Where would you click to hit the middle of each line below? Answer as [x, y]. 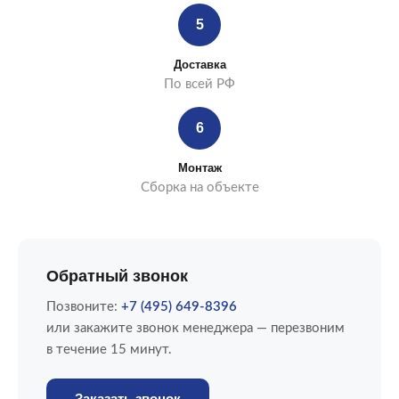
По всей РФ [199, 84]
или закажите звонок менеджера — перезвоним [195, 328]
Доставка [199, 64]
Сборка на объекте [199, 187]
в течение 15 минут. [109, 349]
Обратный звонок [117, 276]
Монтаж [199, 167]
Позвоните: [84, 306]
